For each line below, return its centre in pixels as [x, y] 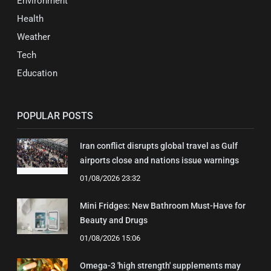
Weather [34, 37]
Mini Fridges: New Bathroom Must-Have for [163, 206]
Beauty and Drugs [114, 220]
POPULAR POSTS [55, 116]
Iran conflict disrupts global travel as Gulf [159, 146]
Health [30, 19]
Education [37, 73]
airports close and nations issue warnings [159, 161]
